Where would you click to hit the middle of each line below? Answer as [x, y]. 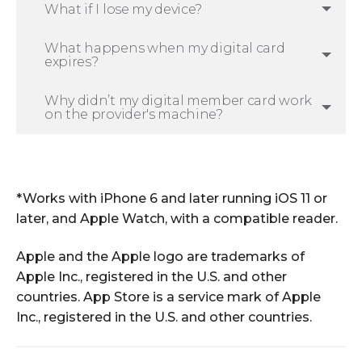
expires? [72, 61]
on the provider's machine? [134, 114]
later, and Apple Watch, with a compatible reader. [177, 218]
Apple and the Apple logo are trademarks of [160, 257]
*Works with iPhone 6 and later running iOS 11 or [172, 198]
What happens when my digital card [165, 48]
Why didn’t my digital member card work [178, 100]
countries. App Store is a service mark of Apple [168, 297]
